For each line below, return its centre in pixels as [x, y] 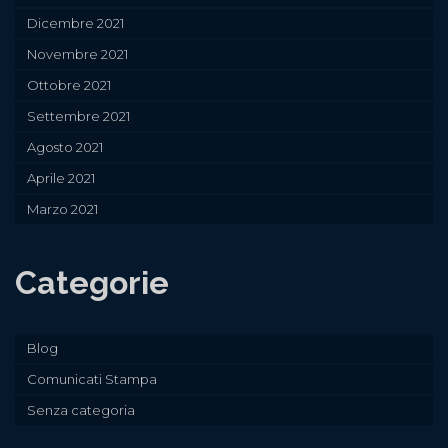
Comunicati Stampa [92, 379]
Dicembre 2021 [75, 23]
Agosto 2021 [65, 147]
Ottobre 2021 [69, 85]
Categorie [92, 283]
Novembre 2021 [77, 54]
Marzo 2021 [62, 209]
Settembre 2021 [78, 116]
